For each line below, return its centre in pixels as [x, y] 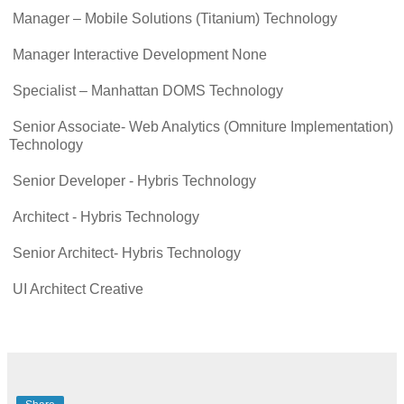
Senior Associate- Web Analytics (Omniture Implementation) [201, 126]
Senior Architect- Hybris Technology [125, 252]
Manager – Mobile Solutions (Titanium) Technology [173, 18]
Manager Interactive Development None [138, 54]
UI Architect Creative [76, 289]
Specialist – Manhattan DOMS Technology [146, 90]
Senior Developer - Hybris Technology [133, 180]
